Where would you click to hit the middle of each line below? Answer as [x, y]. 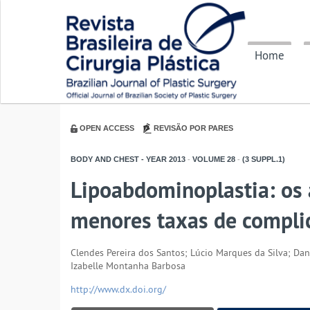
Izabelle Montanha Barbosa [128, 266]
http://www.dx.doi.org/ [118, 290]
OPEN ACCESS [107, 128]
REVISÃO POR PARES [193, 128]
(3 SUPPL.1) [263, 159]
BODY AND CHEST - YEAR [119, 159]
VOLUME [208, 159]
